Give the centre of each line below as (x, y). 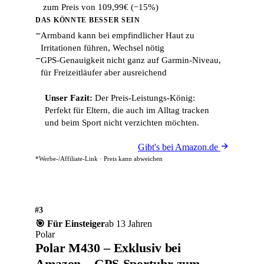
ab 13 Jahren (128, 224)
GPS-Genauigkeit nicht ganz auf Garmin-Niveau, (131, 60)
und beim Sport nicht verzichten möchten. (122, 123)
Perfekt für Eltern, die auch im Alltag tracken (127, 110)
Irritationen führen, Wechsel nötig (103, 48)
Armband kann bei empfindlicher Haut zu (118, 35)
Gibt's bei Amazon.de (179, 147)
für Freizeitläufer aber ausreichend (104, 72)
